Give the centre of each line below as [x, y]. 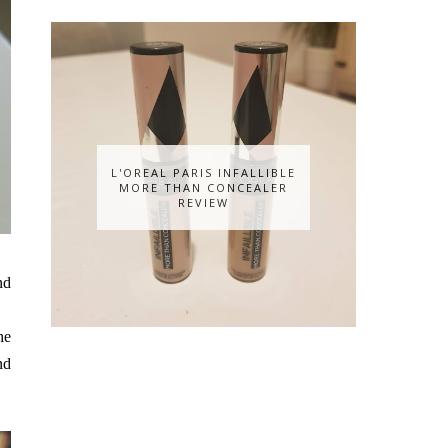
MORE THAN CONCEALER [203, 187]
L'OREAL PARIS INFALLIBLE [203, 172]
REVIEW [203, 202]
